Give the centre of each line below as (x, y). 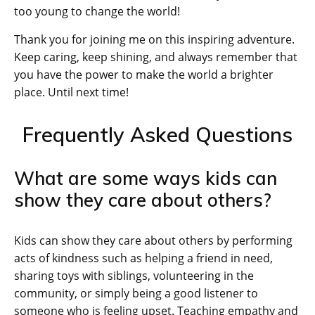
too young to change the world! (97, 11)
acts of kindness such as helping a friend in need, (143, 258)
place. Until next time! (71, 92)
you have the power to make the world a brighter (144, 74)
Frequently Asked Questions (157, 134)
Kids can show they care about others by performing (153, 240)
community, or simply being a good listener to (136, 293)
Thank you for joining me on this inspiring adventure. (154, 39)
